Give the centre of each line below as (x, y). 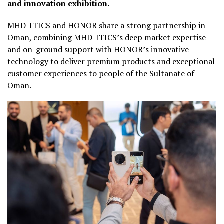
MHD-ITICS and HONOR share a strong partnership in (106, 25)
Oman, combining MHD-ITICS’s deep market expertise (107, 37)
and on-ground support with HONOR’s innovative (98, 49)
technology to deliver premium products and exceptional (111, 61)
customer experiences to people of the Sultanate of (101, 73)
